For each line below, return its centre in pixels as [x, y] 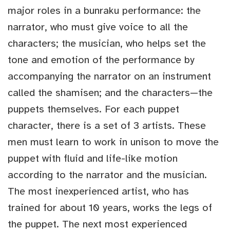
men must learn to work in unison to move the [113, 142]
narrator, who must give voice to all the [98, 27]
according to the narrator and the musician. [107, 175]
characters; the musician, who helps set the [107, 44]
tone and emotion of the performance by [101, 60]
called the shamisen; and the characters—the [110, 93]
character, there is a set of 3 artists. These [107, 126]
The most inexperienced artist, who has [98, 191]
